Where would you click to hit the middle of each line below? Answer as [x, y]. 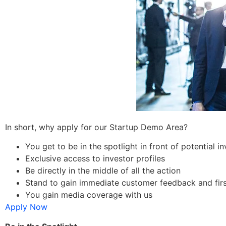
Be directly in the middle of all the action [103, 171]
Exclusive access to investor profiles [95, 159]
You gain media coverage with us [89, 195]
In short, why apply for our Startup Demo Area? [96, 127]
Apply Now [26, 207]
